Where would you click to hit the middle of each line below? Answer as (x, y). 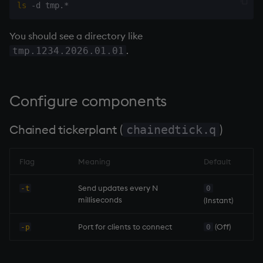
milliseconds (100, 199)
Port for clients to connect (125, 226)
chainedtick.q (171, 129)
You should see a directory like (76, 36)
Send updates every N (118, 188)
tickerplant (88, 129)
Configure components (88, 101)
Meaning (94, 161)
